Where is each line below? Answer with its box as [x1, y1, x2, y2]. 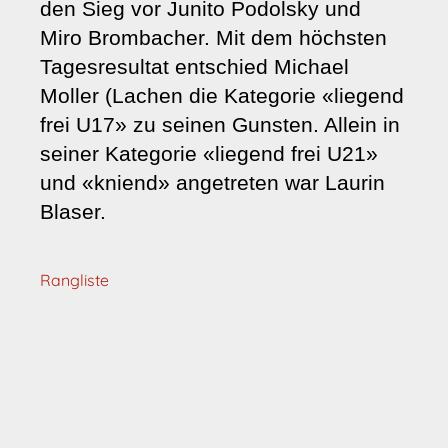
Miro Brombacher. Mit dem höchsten [40, 26, 387, 50]
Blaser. [40, 200, 106, 224]
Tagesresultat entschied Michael [40, 55, 349, 79]
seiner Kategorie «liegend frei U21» [40, 142, 378, 166]
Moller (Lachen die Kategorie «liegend [40, 84, 404, 108]
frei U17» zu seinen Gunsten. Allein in [40, 113, 400, 137]
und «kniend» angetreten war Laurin [40, 171, 385, 195]
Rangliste [40, 270, 109, 290]
